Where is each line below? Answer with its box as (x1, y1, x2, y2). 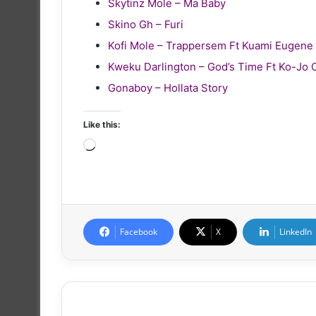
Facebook (120, 225, 157, 238)
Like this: (83, 119, 121, 130)
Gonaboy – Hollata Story (108, 80, 228, 95)
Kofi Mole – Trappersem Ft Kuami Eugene (108, 38, 313, 52)
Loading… (95, 139, 143, 153)
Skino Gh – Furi (108, 17, 183, 31)
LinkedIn (279, 225, 312, 238)
